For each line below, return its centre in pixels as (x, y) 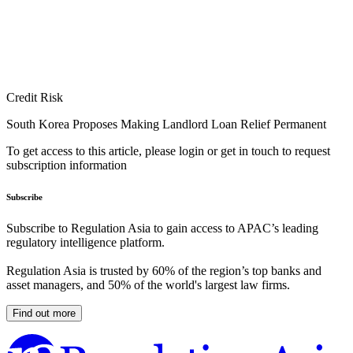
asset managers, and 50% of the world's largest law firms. (148, 285)
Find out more (44, 314)
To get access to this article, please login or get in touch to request (168, 151)
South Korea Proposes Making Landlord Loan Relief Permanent (166, 124)
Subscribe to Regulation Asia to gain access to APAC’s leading (162, 229)
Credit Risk (35, 98)
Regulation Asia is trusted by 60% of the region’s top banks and (164, 271)
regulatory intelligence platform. (85, 243)
